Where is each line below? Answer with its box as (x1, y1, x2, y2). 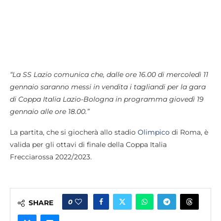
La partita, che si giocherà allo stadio (10, 128, 138, 137)
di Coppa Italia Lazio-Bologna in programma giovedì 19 (10, 95, 204, 104)
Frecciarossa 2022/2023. (10, 152, 92, 162)
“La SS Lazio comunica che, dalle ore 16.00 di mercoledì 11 (10, 70, 208, 79)
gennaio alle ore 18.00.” (10, 107, 89, 116)
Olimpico (138, 128, 170, 137)
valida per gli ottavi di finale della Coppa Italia (10, 140, 167, 149)
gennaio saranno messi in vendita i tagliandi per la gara (10, 82, 206, 92)
